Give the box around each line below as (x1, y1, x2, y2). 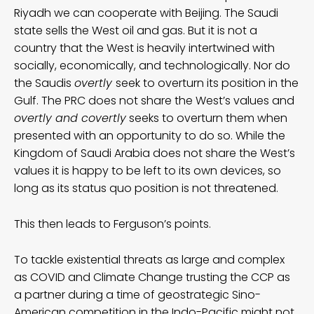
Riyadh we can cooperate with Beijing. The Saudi (14, 4, 278, 21)
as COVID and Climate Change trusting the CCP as (14, 268, 290, 285)
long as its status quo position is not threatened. (14, 179, 278, 196)
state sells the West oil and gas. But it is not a (14, 22, 257, 39)
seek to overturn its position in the (116, 74, 299, 91)
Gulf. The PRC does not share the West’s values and (14, 92, 294, 109)
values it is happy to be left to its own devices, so (14, 162, 281, 179)
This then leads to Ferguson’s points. (14, 215, 211, 232)
